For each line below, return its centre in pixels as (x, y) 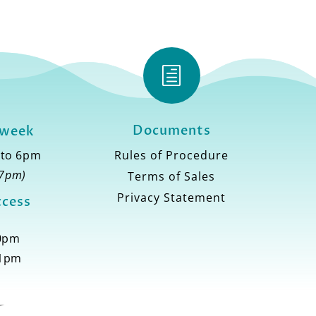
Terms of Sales (172, 177)
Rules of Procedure (172, 156)
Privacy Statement (172, 198)
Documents (171, 131)
